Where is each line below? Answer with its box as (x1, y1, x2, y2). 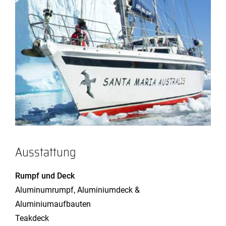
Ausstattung (15, 142, 76, 162)
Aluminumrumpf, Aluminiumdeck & (15, 185, 140, 195)
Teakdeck (15, 213, 49, 223)
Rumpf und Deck (15, 171, 75, 181)
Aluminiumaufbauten (15, 199, 91, 209)
